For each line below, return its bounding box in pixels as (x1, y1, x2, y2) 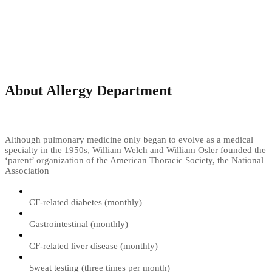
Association (5, 165, 49, 175)
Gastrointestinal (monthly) (29, 219, 128, 229)
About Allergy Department (5, 82, 172, 98)
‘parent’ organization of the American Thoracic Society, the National (5, 155, 263, 165)
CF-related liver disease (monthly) (29, 240, 158, 251)
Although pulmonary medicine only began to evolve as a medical (5, 134, 253, 144)
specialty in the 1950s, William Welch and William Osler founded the (5, 144, 266, 155)
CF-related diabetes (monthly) (29, 197, 142, 207)
